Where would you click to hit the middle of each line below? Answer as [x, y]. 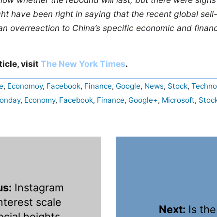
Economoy [25, 86]
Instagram [38, 187]
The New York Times [83, 63]
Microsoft [178, 100]
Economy [40, 100]
